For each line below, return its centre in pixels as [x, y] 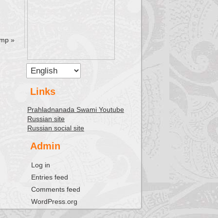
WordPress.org [54, 201]
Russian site [46, 119]
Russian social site [56, 128]
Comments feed [56, 189]
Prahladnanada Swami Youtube [76, 109]
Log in [41, 165]
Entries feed [50, 177]
